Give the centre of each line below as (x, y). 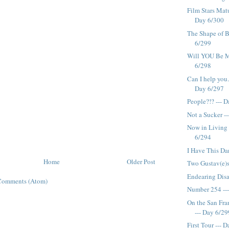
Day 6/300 (210, 20)
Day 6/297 (210, 88)
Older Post (141, 162)
